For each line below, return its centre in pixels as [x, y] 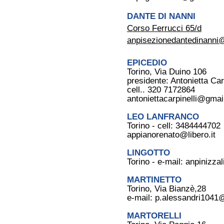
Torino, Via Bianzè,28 [166, 189]
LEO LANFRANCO [164, 117]
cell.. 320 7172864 [161, 90]
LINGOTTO [151, 153]
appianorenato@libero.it [171, 135]
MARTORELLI [168, 216]
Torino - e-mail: [156, 162]
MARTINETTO [154, 180]
